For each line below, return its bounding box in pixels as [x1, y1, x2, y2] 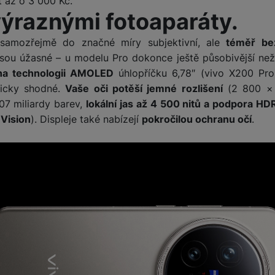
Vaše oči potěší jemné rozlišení [65, 82, 223, 95]
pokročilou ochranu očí [142, 112, 252, 125]
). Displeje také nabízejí [31, 112, 142, 125]
